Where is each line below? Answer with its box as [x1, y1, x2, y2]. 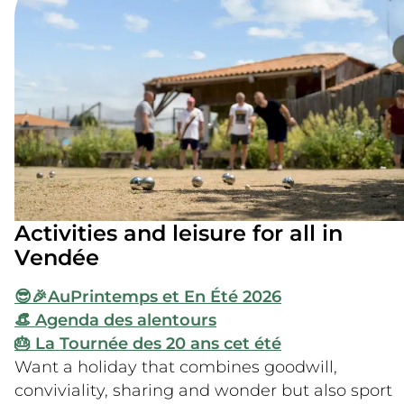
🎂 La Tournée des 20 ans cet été [14, 334, 281, 353]
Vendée [14, 243, 99, 271]
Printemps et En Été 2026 [70, 287, 281, 307]
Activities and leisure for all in [14, 219, 343, 246]
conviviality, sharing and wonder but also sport [14, 381, 392, 400]
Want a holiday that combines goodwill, [14, 357, 337, 377]
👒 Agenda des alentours [14, 310, 216, 330]
